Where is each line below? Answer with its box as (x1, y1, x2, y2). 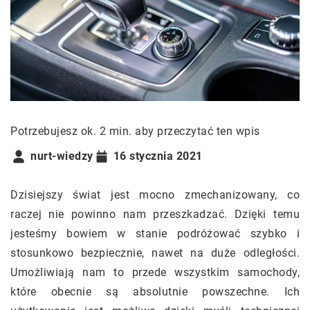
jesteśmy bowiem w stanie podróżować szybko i (10, 226, 300, 240)
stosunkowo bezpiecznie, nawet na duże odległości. (10, 246, 300, 259)
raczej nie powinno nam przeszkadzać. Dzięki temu (10, 207, 300, 221)
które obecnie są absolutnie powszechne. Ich (10, 284, 300, 298)
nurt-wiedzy (30, 149, 93, 163)
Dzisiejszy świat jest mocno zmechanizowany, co (10, 188, 300, 201)
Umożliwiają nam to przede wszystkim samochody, (10, 265, 300, 279)
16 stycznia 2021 (113, 149, 203, 163)
